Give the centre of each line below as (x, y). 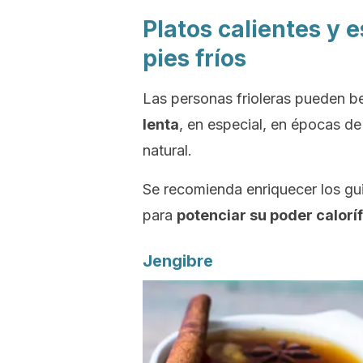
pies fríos (194, 58)
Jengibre (178, 261)
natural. (167, 150)
